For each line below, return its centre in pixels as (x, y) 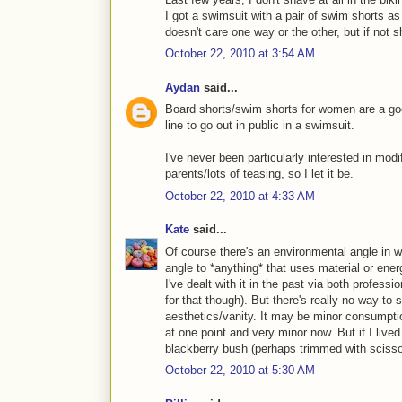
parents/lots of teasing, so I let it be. (259, 174)
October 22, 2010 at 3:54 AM (240, 54)
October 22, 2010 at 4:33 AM (240, 196)
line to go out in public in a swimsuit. (260, 126)
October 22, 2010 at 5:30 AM (240, 371)
